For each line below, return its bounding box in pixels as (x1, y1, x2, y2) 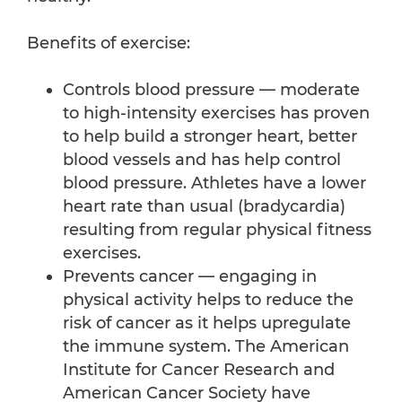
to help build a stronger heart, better (63, 127, 357, 147)
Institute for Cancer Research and (63, 360, 335, 380)
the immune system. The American (63, 336, 349, 357)
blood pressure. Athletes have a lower (63, 173, 366, 194)
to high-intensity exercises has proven (63, 103, 370, 124)
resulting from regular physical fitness (63, 220, 371, 240)
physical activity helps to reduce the (63, 290, 354, 310)
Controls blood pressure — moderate (63, 80, 360, 100)
